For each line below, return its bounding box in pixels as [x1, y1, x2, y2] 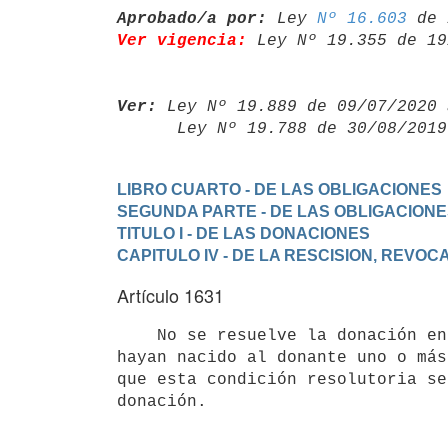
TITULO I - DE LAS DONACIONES [117, 224, 370, 242]
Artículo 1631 [117, 282, 224, 308]
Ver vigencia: [117, 31, 247, 50]
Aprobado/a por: [117, 9, 267, 28]
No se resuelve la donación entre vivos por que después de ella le [117, 326, 157, 345]
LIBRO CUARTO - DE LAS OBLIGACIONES [117, 180, 442, 198]
